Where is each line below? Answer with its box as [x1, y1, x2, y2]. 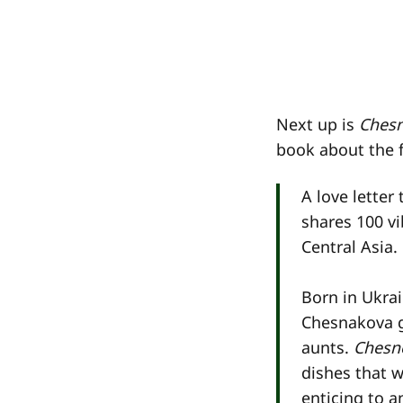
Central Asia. [301, 235, 398, 257]
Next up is [276, 112, 359, 135]
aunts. [301, 336, 354, 358]
